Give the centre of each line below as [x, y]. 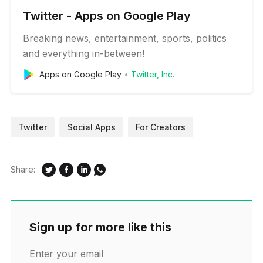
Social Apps [91, 127]
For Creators [161, 127]
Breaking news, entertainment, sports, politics [124, 38]
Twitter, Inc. [152, 74]
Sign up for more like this [100, 227]
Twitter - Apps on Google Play [107, 16]
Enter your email [66, 253]
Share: [23, 170]
